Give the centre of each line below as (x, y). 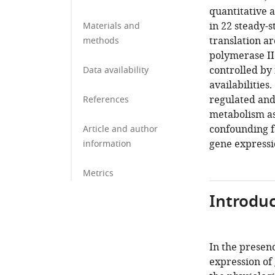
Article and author (120, 129)
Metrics (98, 173)
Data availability (116, 70)
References (106, 100)
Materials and (111, 26)
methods (101, 41)
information (107, 144)
